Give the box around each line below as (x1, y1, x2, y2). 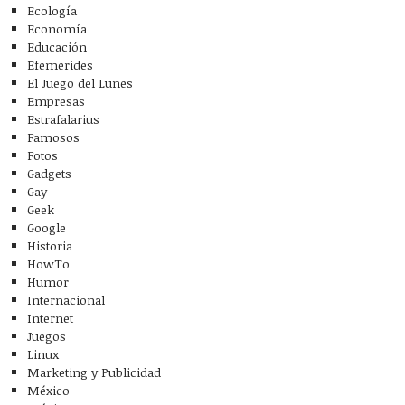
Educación (27, 38, 87, 56)
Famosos (27, 128, 80, 146)
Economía (27, 20, 87, 38)
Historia (27, 237, 72, 255)
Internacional (27, 291, 105, 309)
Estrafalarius (27, 110, 99, 128)
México (27, 381, 70, 400)
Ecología (27, 2, 77, 20)
